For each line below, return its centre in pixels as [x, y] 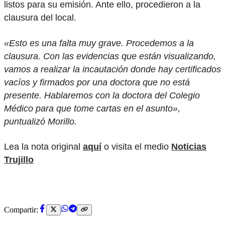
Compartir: [21, 209]
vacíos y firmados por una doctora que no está [97, 82]
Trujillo [19, 160]
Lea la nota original [43, 147]
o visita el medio [136, 147]
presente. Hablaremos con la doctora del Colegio [102, 95]
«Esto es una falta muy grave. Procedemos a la [99, 43]
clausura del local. [40, 18]
